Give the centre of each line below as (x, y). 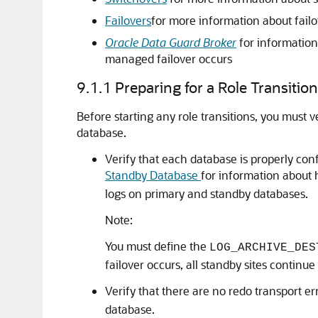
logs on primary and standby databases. (207, 193)
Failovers (128, 20)
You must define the (157, 246)
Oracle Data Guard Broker (171, 42)
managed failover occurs (169, 59)
